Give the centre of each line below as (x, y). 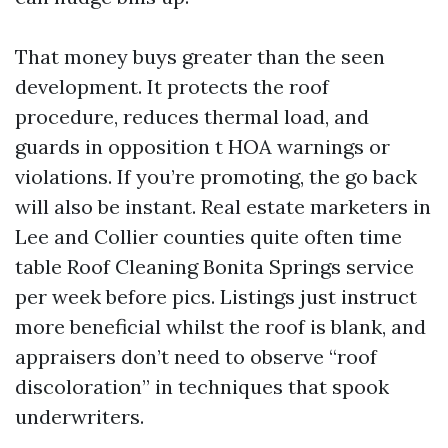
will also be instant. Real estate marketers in (223, 206)
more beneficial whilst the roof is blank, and (220, 326)
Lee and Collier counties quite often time (208, 236)
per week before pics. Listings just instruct (216, 296)
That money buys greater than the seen (200, 56)
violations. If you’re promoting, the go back (216, 176)
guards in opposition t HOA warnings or (202, 146)
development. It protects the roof (172, 86)
